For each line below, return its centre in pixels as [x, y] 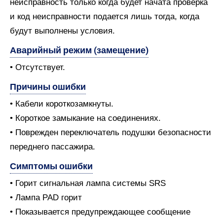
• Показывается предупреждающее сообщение [100, 212]
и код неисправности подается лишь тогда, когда [105, 17]
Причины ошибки [48, 87]
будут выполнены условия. [62, 31]
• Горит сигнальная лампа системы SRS [88, 183]
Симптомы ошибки [51, 166]
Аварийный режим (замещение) [79, 50]
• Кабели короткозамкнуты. [62, 104]
